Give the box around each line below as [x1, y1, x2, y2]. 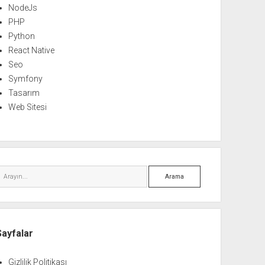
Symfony [8, 74, 43, 83]
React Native [8, 46, 55, 55]
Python [8, 31, 35, 41]
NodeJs [8, 3, 38, 12]
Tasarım [8, 88, 40, 98]
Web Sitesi [8, 102, 47, 112]
